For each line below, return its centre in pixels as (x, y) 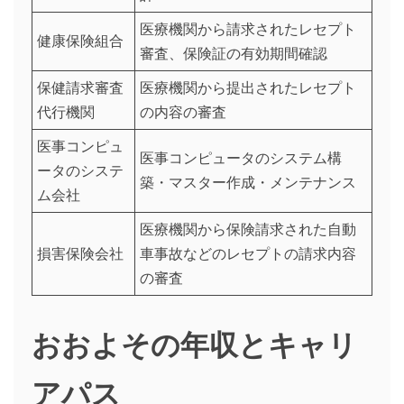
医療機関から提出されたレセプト (248, 88)
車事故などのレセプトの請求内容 (248, 254)
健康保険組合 (80, 41)
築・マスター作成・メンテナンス (248, 183)
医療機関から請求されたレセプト (248, 29)
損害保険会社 (80, 254)
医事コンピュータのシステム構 (241, 158)
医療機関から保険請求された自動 (248, 230)
